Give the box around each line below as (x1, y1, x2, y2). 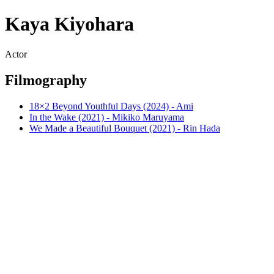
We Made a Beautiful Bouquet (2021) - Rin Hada (29, 122, 220, 133)
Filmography (5, 72, 87, 88)
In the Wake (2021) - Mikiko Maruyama (29, 111, 184, 122)
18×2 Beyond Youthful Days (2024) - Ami (29, 100, 193, 111)
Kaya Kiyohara (5, 13, 134, 35)
